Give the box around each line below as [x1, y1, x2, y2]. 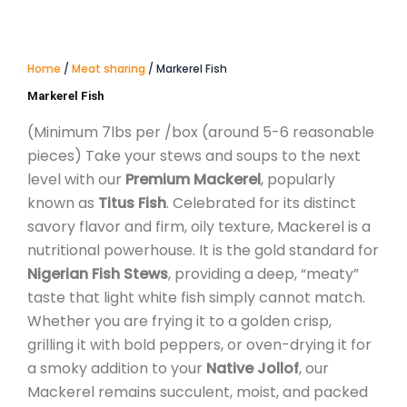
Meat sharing [72, 62, 145, 76]
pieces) [27, 144, 82, 166]
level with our [27, 168, 125, 190]
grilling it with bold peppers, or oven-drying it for [27, 333, 372, 355]
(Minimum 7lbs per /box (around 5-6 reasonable [27, 121, 374, 143]
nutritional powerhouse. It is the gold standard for [27, 239, 379, 261]
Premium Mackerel [125, 168, 261, 190]
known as [27, 192, 98, 213]
